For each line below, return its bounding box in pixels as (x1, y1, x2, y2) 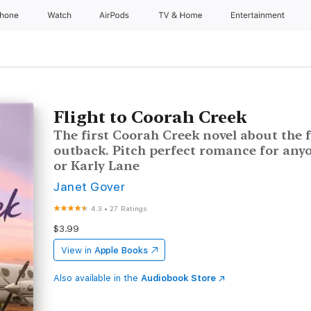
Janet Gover (53, 179, 126, 194)
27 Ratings (110, 204, 148, 212)
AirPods (99, 10, 132, 20)
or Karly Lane (53, 158, 140, 173)
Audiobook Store (140, 273, 216, 283)
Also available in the (53, 273, 141, 283)
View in (61, 245, 92, 255)
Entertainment (231, 10, 287, 20)
